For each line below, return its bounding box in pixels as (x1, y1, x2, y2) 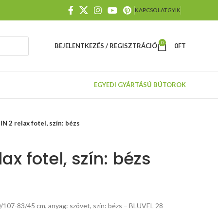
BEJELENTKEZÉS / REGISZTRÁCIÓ (54, 42, 157, 50)
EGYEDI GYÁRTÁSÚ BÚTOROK (94, 80, 186, 89)
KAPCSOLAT (135, 6, 167, 14)
